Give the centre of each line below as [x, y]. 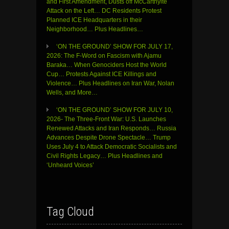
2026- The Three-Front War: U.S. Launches [106, 119]
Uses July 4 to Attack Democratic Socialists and [112, 147]
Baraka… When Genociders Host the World [107, 65]
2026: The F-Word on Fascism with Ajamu [104, 56]
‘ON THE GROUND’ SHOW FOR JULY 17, [114, 47]
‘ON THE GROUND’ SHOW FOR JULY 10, [114, 110]
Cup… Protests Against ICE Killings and [101, 74]
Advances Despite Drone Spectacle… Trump [109, 138]
